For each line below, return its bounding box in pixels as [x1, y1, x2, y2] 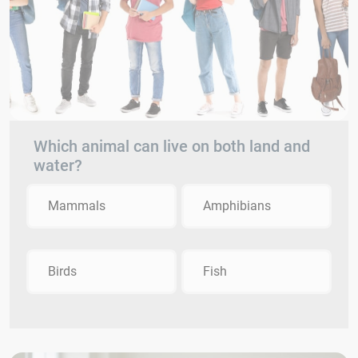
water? [34, 155, 82, 175]
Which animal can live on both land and [34, 136, 310, 156]
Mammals [48, 197, 105, 213]
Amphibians [203, 197, 271, 213]
